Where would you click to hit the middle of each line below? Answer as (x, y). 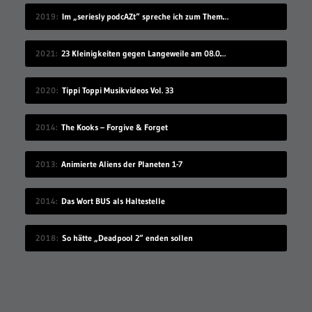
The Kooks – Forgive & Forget (114, 127)
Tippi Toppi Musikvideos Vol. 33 (117, 91)
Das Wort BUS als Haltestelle (113, 201)
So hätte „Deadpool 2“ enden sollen (127, 238)
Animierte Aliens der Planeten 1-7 (122, 164)
